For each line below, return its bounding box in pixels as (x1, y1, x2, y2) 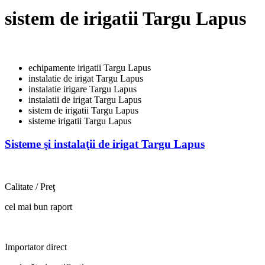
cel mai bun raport (5, 202, 72, 212)
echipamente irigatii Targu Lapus (28, 62, 151, 73)
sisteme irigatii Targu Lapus (28, 115, 131, 126)
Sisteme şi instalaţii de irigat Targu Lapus (5, 137, 205, 150)
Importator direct (5, 242, 67, 253)
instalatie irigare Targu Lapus (28, 83, 137, 94)
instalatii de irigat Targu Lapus (28, 94, 141, 105)
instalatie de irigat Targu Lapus (28, 73, 143, 83)
